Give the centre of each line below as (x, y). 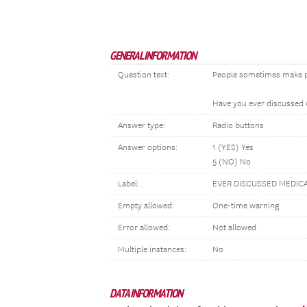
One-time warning (246, 206)
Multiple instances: (152, 250)
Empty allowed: (146, 206)
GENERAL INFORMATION (153, 56)
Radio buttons (238, 126)
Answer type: (142, 126)
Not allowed (234, 228)
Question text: (144, 75)
